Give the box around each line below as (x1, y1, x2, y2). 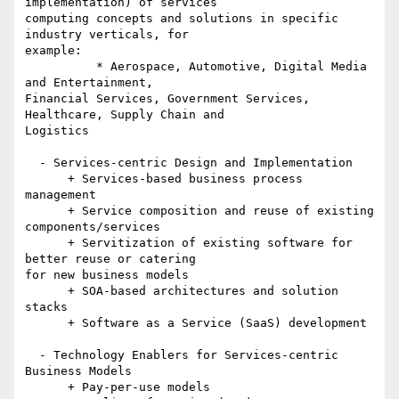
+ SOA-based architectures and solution (25, 284, 68, 298)
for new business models (25, 268, 189, 282)
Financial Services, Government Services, (25, 92, 310, 106)
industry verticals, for (25, 28, 196, 42)
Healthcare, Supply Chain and (25, 108, 232, 122)
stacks (25, 300, 68, 314)
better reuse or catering (25, 252, 203, 266)
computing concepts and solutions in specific (25, 12, 338, 26)
